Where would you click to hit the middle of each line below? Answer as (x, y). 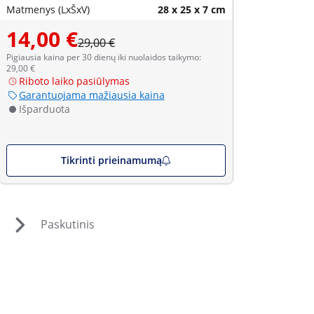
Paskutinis (68, 224)
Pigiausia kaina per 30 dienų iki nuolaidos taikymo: (103, 57)
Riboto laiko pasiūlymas (74, 81)
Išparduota (44, 109)
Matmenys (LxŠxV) (48, 9)
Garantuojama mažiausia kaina (91, 95)
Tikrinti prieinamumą (111, 160)
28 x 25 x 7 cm (191, 9)
